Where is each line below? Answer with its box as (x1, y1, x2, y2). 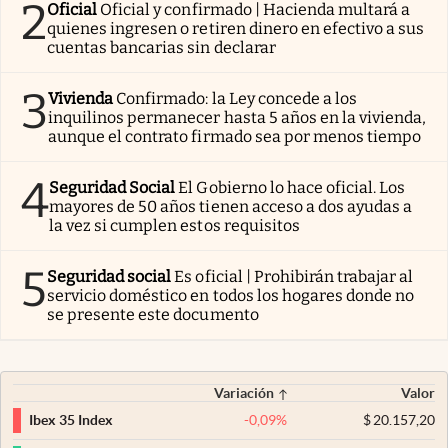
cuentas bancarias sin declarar (47, 37, 276, 57)
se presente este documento (47, 304, 259, 324)
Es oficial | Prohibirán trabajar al (174, 266, 414, 286)
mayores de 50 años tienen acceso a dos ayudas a (49, 196, 413, 216)
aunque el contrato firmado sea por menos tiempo (48, 126, 422, 146)
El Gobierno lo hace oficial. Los (178, 177, 406, 197)
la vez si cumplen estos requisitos (49, 215, 300, 235)
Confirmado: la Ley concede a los (116, 88, 358, 108)
